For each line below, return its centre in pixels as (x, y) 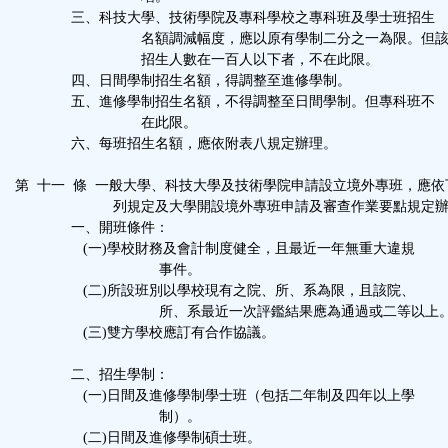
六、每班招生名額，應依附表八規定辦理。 (176, 143)
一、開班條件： (92, 227)
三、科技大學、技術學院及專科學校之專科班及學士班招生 (225, 17)
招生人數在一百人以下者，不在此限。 (197, 59)
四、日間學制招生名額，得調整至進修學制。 (183, 80)
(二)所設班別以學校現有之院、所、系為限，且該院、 (215, 290)
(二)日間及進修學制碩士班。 (138, 437)
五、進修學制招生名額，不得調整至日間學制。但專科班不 (225, 101)
